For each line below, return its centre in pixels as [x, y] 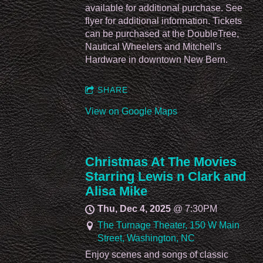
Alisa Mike [116, 191]
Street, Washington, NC [146, 238]
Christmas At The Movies [161, 161]
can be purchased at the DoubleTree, [162, 34]
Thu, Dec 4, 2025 [134, 209]
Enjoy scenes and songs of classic [157, 254]
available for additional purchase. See [164, 8]
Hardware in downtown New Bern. [156, 60]
